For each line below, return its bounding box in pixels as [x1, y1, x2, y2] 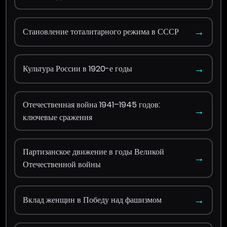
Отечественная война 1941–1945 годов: [23, 98, 161, 110]
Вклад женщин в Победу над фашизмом [23, 194, 162, 206]
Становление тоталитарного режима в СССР [23, 26, 179, 38]
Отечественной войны [23, 158, 101, 170]
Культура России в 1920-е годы [23, 63, 133, 75]
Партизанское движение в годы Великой [23, 145, 165, 158]
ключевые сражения [23, 111, 93, 123]
